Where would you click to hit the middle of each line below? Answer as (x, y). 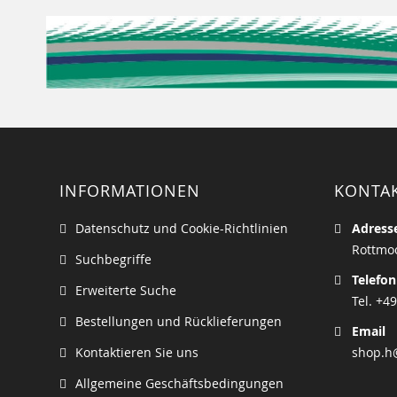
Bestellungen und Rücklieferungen (179, 322)
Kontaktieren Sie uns (137, 353)
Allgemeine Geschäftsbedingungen (179, 384)
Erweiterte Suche (126, 291)
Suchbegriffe (113, 260)
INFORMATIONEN (130, 191)
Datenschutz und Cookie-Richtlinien (182, 229)
